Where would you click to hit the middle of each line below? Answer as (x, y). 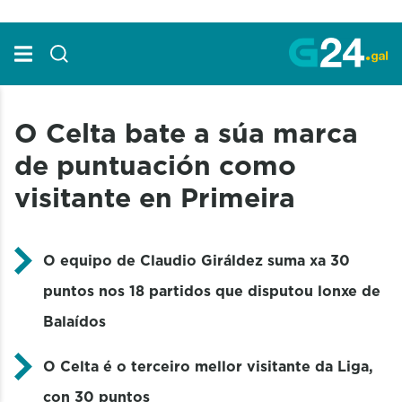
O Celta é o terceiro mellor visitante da (190, 366)
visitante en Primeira (155, 197)
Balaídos (74, 321)
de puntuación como (155, 165)
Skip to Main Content (79, 17)
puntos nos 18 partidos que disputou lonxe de (212, 290)
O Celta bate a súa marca (186, 132)
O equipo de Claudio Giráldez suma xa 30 (197, 260)
